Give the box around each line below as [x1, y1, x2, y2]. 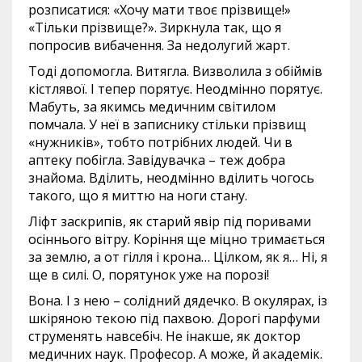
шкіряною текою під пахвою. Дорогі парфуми [28, 309, 320, 327]
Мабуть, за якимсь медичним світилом [28, 98, 276, 116]
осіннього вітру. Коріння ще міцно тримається [28, 230, 325, 248]
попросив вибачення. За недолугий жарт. [28, 36, 290, 54]
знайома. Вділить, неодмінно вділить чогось [28, 169, 314, 187]
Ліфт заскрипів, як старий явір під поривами [28, 213, 311, 230]
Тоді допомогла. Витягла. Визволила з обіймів [28, 62, 322, 80]
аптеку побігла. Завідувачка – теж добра [28, 151, 285, 169]
